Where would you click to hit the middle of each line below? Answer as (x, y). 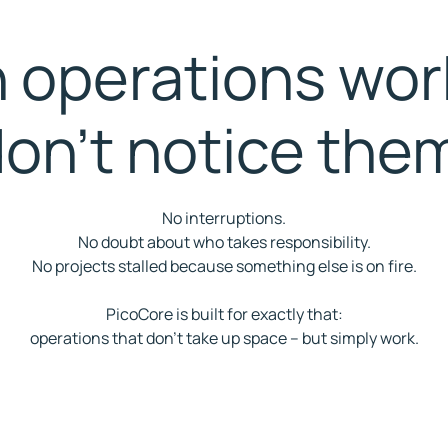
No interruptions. (224, 218)
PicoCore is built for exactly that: (224, 314)
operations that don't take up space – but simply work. (224, 338)
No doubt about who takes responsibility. (224, 242)
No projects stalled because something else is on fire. (224, 266)
